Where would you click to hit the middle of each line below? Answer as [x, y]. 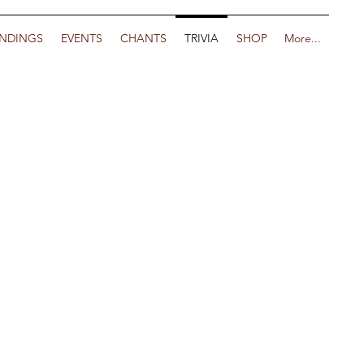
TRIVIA [201, 38]
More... [302, 38]
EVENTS [82, 38]
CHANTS [143, 38]
